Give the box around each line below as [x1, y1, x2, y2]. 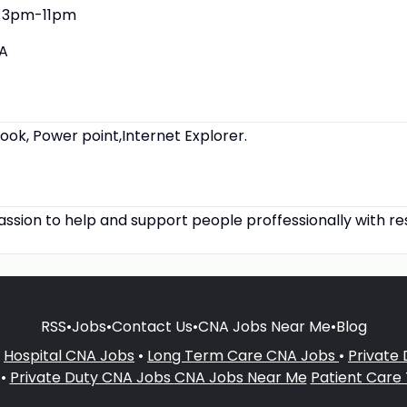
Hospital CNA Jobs [4, 345, 134, 366]
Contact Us [111, 316, 193, 337]
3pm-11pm [2, 5, 76, 25]
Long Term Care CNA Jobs [147, 345, 339, 366]
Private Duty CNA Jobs [9, 367, 174, 388]
